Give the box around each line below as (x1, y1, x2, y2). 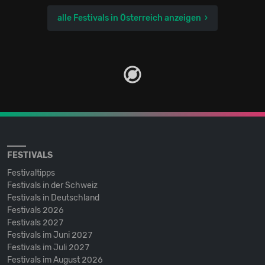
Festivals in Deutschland (7, 192, 99, 203)
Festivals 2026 (7, 205, 64, 215)
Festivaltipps (7, 167, 55, 178)
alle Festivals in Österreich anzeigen (57, 12, 201, 23)
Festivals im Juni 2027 (7, 230, 93, 240)
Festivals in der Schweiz (7, 180, 98, 190)
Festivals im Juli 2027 (7, 242, 90, 253)
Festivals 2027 (7, 217, 64, 228)
